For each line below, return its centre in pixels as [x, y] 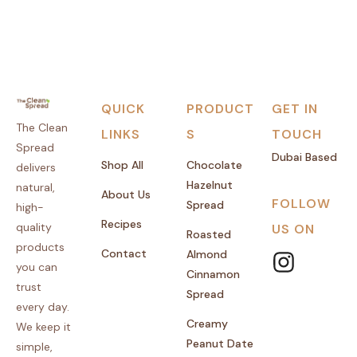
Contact [124, 253]
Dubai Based [304, 157]
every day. [43, 306]
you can [37, 267]
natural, [35, 187]
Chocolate [214, 165]
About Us [126, 194]
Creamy [207, 323]
